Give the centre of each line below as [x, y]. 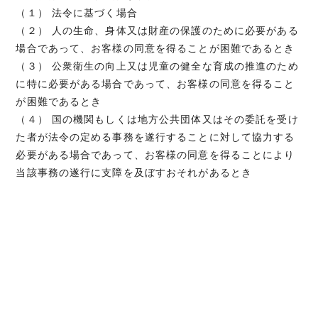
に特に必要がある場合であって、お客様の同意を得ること [155, 83]
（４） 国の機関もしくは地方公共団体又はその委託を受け [157, 119]
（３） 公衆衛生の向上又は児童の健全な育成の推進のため [157, 66]
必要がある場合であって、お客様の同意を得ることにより [155, 154]
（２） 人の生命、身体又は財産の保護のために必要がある [157, 30]
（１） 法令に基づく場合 [77, 12]
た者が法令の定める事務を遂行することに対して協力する [155, 137]
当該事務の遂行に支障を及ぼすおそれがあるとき [134, 172]
